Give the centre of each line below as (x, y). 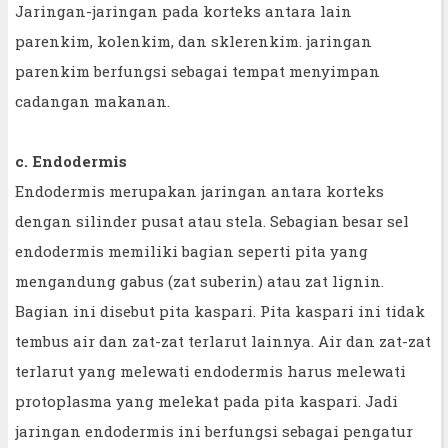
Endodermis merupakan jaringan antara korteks (199, 190)
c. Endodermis (71, 160)
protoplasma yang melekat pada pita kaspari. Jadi (206, 400)
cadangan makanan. (92, 100)
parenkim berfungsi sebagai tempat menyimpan (197, 70)
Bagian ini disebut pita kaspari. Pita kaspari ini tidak (220, 310)
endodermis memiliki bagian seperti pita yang (191, 250)
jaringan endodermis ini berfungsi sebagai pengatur (214, 430)
